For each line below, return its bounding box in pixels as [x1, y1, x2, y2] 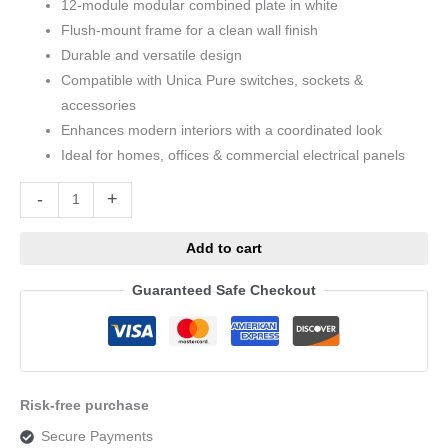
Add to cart [186, 240, 262, 256]
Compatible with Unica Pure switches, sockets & [61, 73, 364, 89]
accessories [61, 98, 137, 114]
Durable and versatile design [61, 48, 243, 64]
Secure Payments [40, 429, 153, 445]
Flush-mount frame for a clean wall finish [61, 23, 319, 39]
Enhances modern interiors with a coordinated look [61, 123, 383, 139]
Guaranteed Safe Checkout [132, 283, 316, 299]
